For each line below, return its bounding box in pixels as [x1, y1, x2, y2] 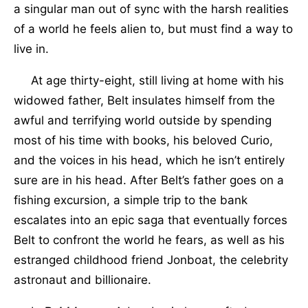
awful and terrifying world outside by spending [14, 113, 272, 127]
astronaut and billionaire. [14, 272, 151, 287]
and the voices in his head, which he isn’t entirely [14, 153, 285, 167]
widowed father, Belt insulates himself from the [14, 93, 275, 107]
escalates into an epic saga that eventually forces [14, 212, 287, 227]
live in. [14, 41, 49, 56]
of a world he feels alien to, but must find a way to [14, 21, 293, 36]
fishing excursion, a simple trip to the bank [14, 192, 247, 207]
